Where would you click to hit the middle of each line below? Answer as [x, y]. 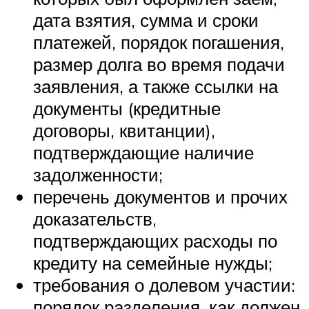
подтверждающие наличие [143, 152]
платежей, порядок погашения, [159, 42]
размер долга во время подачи [159, 64]
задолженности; [98, 174]
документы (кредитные [127, 108]
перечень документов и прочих [160, 196]
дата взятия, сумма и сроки [146, 20]
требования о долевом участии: [164, 285]
